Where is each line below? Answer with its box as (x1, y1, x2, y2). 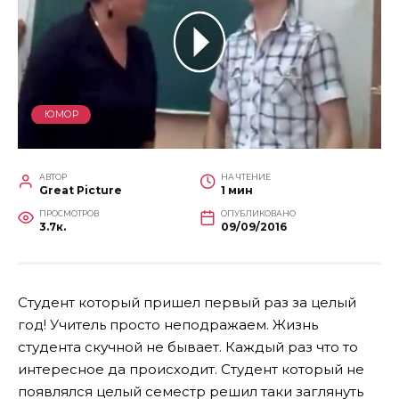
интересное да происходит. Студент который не (18, 360, 364, 378)
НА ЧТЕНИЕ (221, 171, 271, 182)
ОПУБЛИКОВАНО (221, 208, 296, 218)
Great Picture (39, 183, 122, 197)
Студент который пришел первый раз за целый (18, 293, 356, 311)
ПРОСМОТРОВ (39, 208, 99, 218)
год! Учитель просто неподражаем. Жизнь (18, 315, 318, 333)
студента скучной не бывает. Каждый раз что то (18, 338, 358, 355)
